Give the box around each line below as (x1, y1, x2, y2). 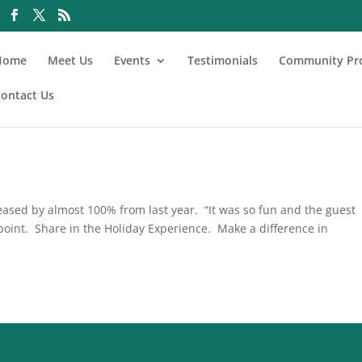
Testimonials (187, 52, 259, 68)
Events (114, 52, 151, 68)
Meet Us (48, 52, 94, 68)
